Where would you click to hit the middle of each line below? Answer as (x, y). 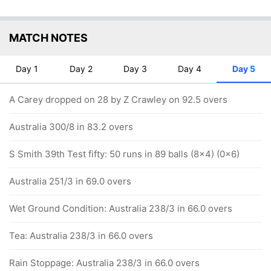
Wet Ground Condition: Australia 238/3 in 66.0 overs (121, 209)
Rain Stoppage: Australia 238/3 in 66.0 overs (104, 263)
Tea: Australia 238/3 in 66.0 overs (81, 236)
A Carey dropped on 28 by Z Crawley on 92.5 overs (118, 100)
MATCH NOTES (48, 38)
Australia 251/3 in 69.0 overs (70, 181)
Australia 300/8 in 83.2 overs (71, 127)
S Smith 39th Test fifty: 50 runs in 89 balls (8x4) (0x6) (124, 154)
